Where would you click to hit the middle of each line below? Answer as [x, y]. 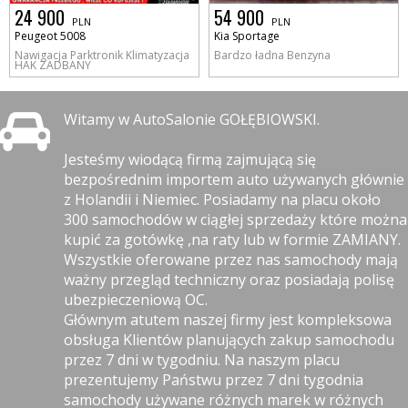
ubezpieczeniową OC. [136, 300]
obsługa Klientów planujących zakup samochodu [229, 340]
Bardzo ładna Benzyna [272, 56]
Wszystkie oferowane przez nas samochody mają [231, 260]
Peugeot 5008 [50, 36]
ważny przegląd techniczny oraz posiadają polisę [229, 280]
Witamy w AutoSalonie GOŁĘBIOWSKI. [192, 120]
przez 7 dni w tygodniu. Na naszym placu [202, 360]
